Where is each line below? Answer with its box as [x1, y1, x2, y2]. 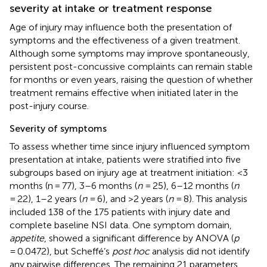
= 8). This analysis [173, 193, 247, 204]
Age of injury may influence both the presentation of [10, 21, 232, 33]
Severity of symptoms [10, 122, 107, 134]
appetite [10, 232, 44, 244]
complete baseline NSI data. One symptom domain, [10, 219, 232, 231]
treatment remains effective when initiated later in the [10, 86, 238, 98]
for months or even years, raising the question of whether [10, 73, 253, 85]
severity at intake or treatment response [10, 1, 212, 15]
